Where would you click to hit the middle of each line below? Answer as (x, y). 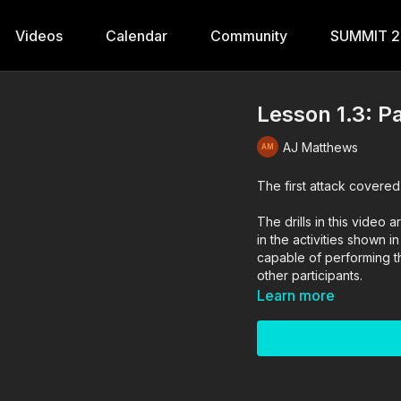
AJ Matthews (321, 147)
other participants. (310, 275)
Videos (39, 36)
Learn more (296, 295)
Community (249, 36)
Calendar (137, 36)
